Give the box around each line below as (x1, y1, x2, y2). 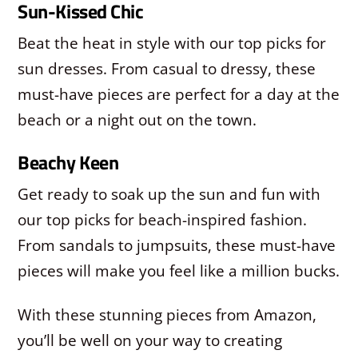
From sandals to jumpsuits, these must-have (18, 233, 336, 256)
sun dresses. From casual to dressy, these (18, 57, 316, 79)
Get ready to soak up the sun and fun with (18, 182, 321, 205)
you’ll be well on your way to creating (18, 328, 283, 351)
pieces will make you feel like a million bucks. (18, 259, 340, 281)
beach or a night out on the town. (18, 108, 257, 130)
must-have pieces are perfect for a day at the (18, 82, 340, 105)
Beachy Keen (18, 147, 119, 177)
